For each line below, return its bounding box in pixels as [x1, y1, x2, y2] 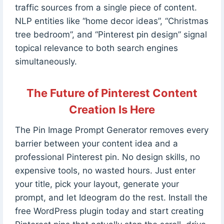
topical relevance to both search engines [14, 42, 178, 53]
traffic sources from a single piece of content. [14, 2, 197, 12]
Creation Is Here [69, 102, 155, 116]
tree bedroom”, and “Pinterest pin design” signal [14, 29, 207, 39]
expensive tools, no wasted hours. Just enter [14, 165, 195, 175]
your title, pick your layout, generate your [14, 178, 179, 189]
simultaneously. [14, 56, 77, 66]
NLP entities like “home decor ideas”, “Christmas [14, 15, 208, 26]
